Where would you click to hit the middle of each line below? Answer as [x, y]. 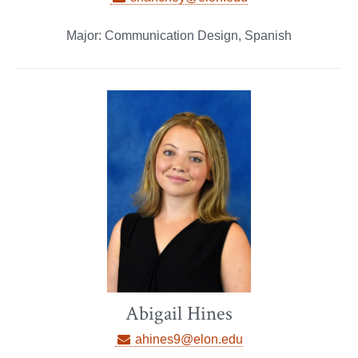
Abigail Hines [179, 313]
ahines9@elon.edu [187, 339]
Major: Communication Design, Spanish [179, 36]
